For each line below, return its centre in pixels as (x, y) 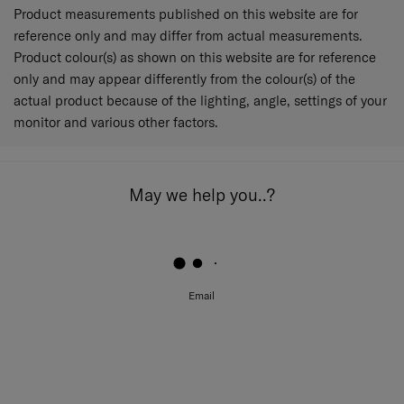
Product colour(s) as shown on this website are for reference (195, 58)
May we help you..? (202, 195)
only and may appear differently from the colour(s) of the (184, 79)
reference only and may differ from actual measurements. (188, 36)
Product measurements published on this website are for (186, 14)
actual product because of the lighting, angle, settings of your (200, 101)
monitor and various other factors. (116, 123)
